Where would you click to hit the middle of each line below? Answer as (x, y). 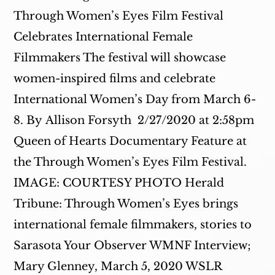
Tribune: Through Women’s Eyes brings (126, 204)
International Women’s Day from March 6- (135, 99)
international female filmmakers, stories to (133, 225)
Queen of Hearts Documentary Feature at (130, 141)
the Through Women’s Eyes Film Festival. (130, 162)
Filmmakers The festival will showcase (120, 58)
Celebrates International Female (103, 37)
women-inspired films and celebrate (115, 79)
